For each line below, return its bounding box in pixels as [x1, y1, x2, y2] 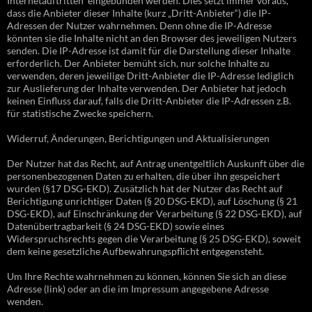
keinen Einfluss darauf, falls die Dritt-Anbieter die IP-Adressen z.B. [7, 94, 291, 107]
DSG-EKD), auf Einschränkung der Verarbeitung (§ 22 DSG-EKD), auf [7, 207, 302, 219]
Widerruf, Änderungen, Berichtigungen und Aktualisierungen [7, 132, 270, 144]
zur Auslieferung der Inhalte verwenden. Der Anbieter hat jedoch [7, 81, 286, 94]
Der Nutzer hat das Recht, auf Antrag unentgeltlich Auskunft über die [7, 157, 304, 169]
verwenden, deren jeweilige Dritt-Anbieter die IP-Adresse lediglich [7, 69, 294, 81]
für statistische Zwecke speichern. [7, 107, 153, 119]
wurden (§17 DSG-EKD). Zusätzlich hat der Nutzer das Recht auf [7, 182, 283, 194]
